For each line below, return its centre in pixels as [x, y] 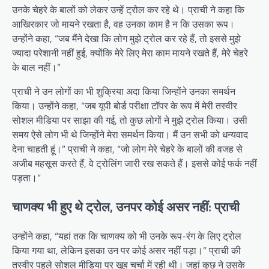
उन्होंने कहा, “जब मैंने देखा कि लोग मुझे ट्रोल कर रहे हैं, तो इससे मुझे [126, 39]
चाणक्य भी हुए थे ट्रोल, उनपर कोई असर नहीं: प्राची [126, 206]
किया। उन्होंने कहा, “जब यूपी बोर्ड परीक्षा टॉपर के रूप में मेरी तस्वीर [125, 106]
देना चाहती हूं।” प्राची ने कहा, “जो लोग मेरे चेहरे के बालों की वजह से [127, 149]
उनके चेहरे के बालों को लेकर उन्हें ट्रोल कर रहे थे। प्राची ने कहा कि [128, 10]
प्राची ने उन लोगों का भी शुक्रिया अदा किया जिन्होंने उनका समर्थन [124, 92]
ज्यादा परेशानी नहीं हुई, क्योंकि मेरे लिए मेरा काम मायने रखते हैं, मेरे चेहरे [130, 53]
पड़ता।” [26, 178]
